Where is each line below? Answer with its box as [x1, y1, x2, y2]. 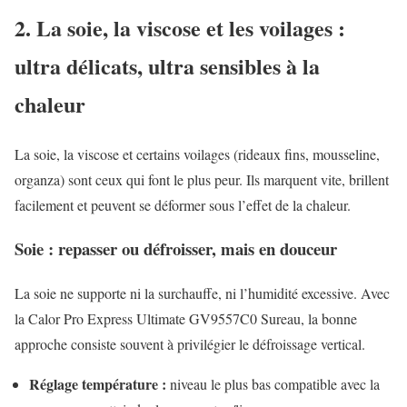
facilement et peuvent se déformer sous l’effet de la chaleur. [15, 194, 351, 214]
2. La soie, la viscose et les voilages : [15, 11, 345, 44]
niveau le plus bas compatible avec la [166, 374, 380, 394]
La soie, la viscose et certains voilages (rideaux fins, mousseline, [15, 144, 380, 164]
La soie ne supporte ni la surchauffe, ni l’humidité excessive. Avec [15, 283, 390, 303]
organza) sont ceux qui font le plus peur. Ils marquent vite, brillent [15, 169, 389, 189]
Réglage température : [29, 373, 166, 395]
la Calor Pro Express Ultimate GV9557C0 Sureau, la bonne [15, 309, 357, 329]
